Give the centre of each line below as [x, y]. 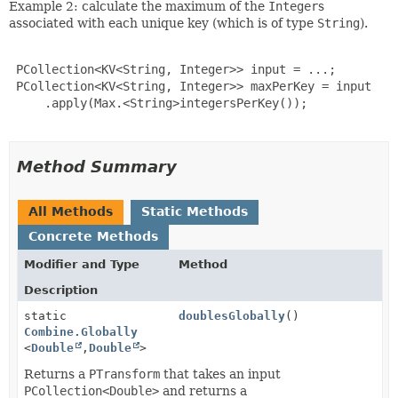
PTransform [124, 374]
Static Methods [195, 211]
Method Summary [97, 166]
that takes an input [220, 374]
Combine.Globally [81, 331]
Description [61, 290]
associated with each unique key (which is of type [163, 23]
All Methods [71, 211]
